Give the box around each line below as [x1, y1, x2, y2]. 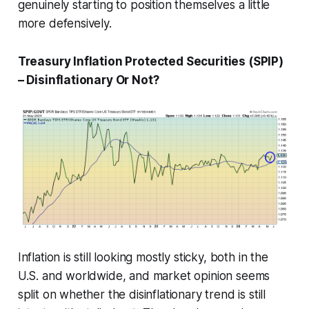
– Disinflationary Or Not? [17, 72, 159, 87]
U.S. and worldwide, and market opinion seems [17, 269, 270, 283]
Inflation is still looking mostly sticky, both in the [17, 250, 268, 265]
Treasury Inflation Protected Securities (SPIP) [17, 54, 283, 68]
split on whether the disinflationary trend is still [17, 288, 266, 302]
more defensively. [17, 16, 112, 30]
